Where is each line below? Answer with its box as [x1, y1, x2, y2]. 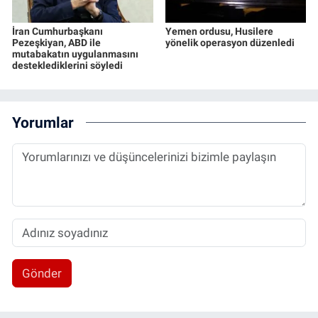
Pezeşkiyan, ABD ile [12, 37, 101, 49]
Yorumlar [12, 113, 74, 131]
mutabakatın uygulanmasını [12, 48, 138, 60]
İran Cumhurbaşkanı [12, 26, 103, 38]
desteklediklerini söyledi [12, 60, 123, 72]
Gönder [21, 265, 62, 280]
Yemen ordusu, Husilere [165, 26, 273, 38]
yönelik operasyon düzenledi [165, 37, 295, 49]
